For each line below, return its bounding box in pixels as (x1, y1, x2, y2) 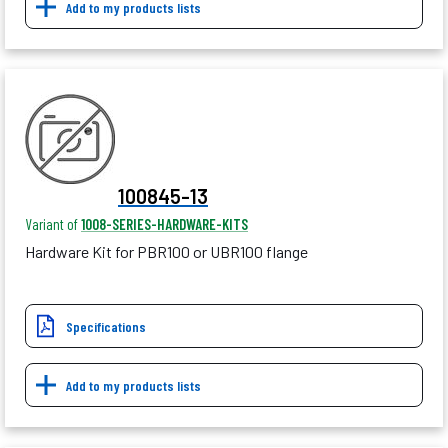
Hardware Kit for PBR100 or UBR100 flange (25, 242, 308, 262)
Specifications (66, 318, 146, 336)
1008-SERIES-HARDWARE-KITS (81, 215, 248, 234)
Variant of (25, 215, 81, 234)
